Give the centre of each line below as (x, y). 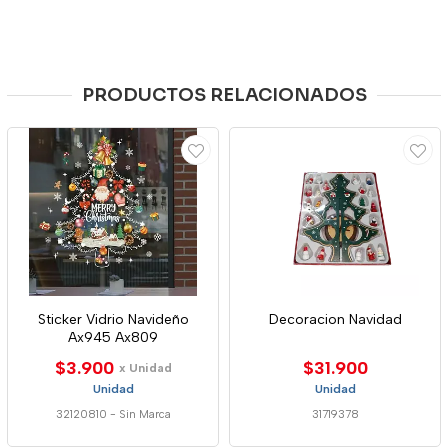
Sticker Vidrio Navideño (113, 319)
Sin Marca (144, 414)
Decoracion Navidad (335, 319)
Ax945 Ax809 (113, 337)
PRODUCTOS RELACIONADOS (224, 95)
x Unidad (145, 368)
